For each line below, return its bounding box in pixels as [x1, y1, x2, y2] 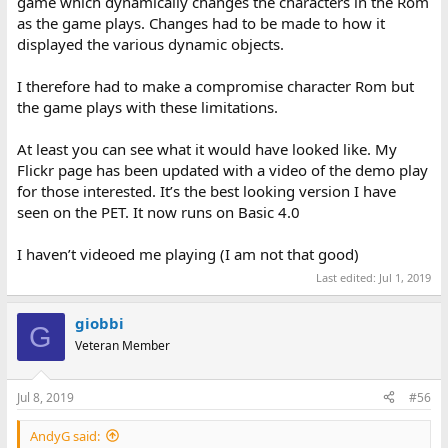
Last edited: [316, 270, 380, 286]
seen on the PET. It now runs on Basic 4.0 [16, 201, 300, 222]
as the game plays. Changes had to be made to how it [16, 12, 385, 33]
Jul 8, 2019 [16, 388, 74, 406]
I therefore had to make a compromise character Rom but [16, 75, 414, 96]
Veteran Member [74, 337, 170, 355]
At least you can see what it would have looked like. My [16, 138, 397, 159]
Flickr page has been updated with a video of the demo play [16, 159, 428, 180]
